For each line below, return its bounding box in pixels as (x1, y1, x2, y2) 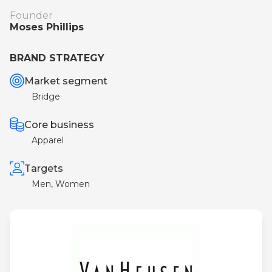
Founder (10, 10, 53, 21)
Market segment (24, 75, 107, 87)
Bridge (32, 91, 60, 102)
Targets (24, 162, 64, 174)
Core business (24, 118, 94, 131)
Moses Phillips (10, 21, 84, 33)
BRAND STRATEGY (10, 52, 104, 64)
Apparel (32, 135, 64, 146)
